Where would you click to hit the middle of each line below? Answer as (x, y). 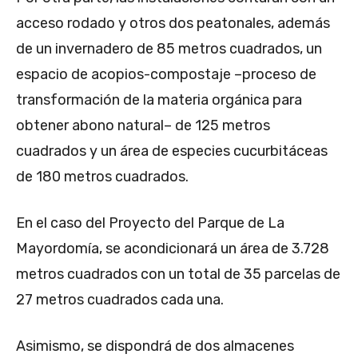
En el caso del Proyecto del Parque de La (150, 223)
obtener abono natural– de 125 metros (143, 126)
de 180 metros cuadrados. (102, 177)
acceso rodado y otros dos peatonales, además (173, 24)
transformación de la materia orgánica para (159, 100)
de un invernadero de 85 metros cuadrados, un (169, 49)
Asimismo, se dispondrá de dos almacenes (155, 346)
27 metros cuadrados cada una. (120, 300)
